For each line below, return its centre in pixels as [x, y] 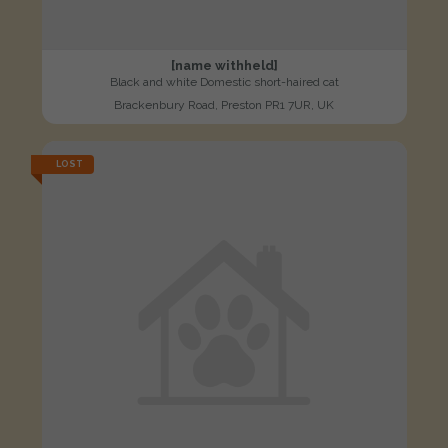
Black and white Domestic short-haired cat [224, 81]
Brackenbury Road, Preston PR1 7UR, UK [224, 104]
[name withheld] [224, 65]
